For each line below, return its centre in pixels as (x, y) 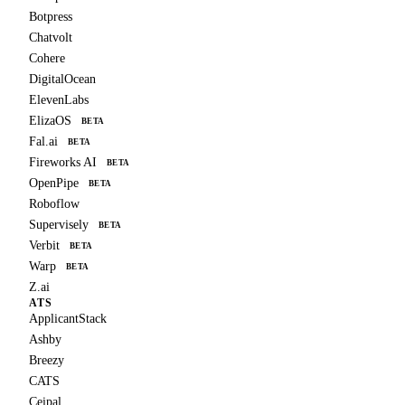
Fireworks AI (63, 163)
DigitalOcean (62, 80)
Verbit (44, 246)
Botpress (51, 17)
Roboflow (54, 204)
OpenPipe (54, 184)
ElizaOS (50, 121)
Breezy (47, 361)
